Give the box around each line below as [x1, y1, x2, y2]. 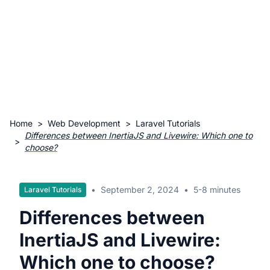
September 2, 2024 [101, 184, 179, 195]
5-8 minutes [193, 184, 240, 195]
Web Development [48, 118, 121, 128]
